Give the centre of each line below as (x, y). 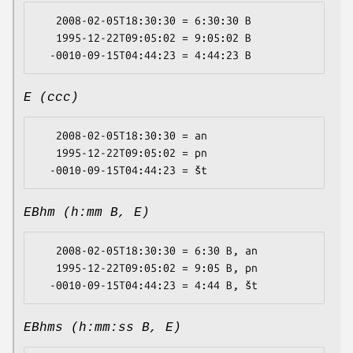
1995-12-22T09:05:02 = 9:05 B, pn (46, 268)
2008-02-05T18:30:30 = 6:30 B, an (46, 251)
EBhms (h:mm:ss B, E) (102, 328)
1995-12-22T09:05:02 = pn (46, 153)
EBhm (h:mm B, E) (87, 213)
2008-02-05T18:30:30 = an (46, 136)
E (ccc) (51, 98)
